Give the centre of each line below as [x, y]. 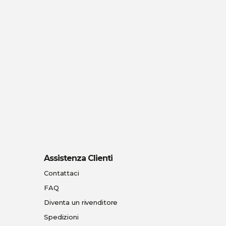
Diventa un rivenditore [81, 202]
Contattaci [62, 173]
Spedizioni [61, 217]
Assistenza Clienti [78, 158]
